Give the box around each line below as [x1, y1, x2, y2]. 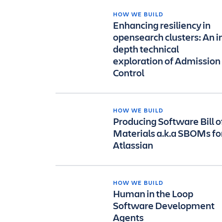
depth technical [113, 42, 179, 55]
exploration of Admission [113, 54, 221, 67]
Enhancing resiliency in [113, 18, 211, 32]
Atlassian [113, 138, 153, 152]
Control [113, 66, 144, 79]
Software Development [113, 199, 215, 212]
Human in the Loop [113, 187, 193, 200]
